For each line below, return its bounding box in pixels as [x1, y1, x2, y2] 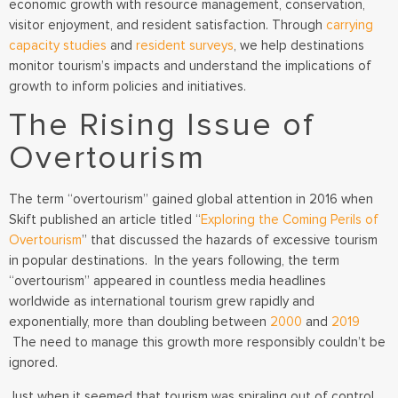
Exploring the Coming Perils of [201, 211, 378, 228]
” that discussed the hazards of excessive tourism [82, 232, 378, 249]
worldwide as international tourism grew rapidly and [9, 293, 314, 310]
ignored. [9, 354, 58, 371]
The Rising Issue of [9, 106, 314, 146]
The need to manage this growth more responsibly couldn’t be [12, 334, 386, 351]
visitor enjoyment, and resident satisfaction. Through [9, 17, 326, 34]
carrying [326, 17, 373, 34]
